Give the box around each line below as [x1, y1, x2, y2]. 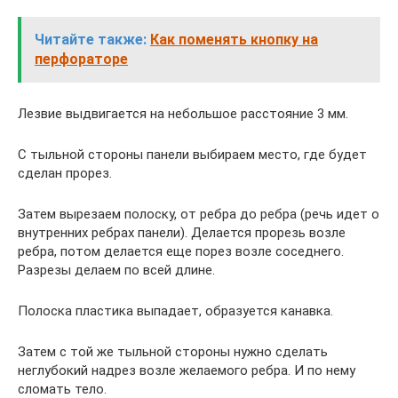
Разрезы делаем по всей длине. [18, 262, 215, 278]
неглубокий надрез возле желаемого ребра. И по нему [18, 362, 355, 378]
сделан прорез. [18, 165, 112, 181]
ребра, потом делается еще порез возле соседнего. [18, 243, 344, 259]
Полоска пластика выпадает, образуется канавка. [18, 303, 333, 319]
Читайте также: [35, 31, 147, 48]
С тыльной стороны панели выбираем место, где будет [18, 147, 367, 163]
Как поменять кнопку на [150, 31, 318, 48]
